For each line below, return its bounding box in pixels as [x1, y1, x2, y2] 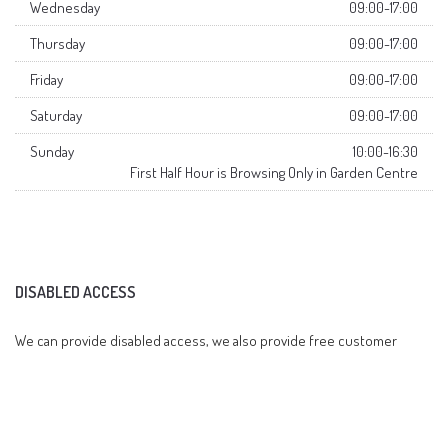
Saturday [30, 106, 82, 126]
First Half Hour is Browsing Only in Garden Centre [130, 163, 418, 183]
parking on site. [15, 357, 106, 377]
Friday [30, 70, 63, 90]
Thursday [30, 34, 85, 54]
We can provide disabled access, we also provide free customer [15, 331, 397, 351]
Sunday [30, 142, 74, 162]
